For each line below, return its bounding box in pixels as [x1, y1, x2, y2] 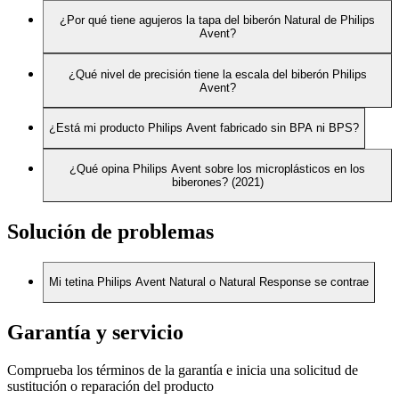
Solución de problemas [7, 220, 214, 244]
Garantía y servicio [7, 320, 183, 344]
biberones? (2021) [171, 175, 264, 189]
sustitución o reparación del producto [7, 378, 214, 394]
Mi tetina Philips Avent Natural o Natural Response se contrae [49, 275, 369, 289]
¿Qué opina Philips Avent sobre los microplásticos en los [69, 161, 365, 175]
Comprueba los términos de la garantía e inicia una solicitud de [7, 362, 358, 378]
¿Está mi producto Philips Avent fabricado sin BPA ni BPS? [49, 121, 359, 135]
